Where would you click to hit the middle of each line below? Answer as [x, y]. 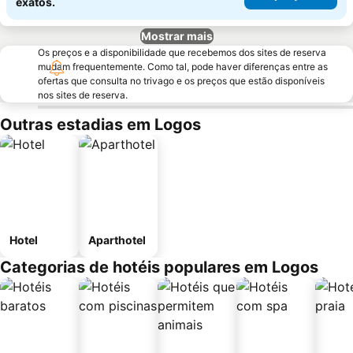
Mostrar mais [176, 36]
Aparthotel [117, 240]
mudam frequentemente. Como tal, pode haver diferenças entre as [183, 67]
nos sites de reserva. [83, 95]
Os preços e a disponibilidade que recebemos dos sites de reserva [182, 52]
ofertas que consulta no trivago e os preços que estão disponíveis [181, 81]
